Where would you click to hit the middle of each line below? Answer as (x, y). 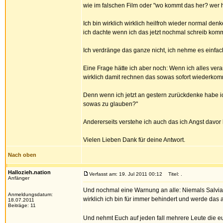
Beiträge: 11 (22, 205)
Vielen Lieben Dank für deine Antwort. (134, 140)
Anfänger (19, 178)
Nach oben (22, 155)
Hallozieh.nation (29, 172)
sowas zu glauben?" (111, 104)
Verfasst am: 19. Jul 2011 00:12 (126, 174)
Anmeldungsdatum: (30, 194)
